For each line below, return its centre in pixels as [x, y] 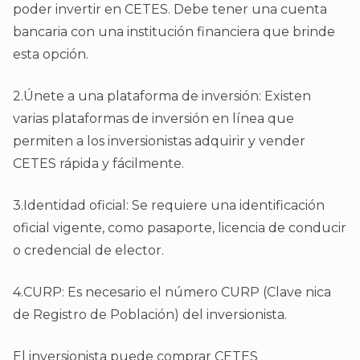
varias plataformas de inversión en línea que [153, 119]
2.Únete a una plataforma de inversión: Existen [162, 96]
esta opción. [51, 55]
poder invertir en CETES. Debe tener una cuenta [170, 10]
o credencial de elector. [90, 251]
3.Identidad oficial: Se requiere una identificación [169, 206]
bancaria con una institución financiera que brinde [174, 32]
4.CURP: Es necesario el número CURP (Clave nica [172, 292]
